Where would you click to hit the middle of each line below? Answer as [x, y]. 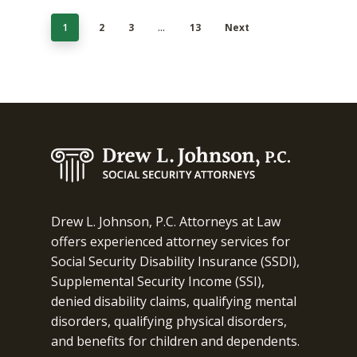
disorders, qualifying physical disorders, [169, 322]
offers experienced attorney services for [171, 242]
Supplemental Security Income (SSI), [158, 282]
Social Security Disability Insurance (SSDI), [175, 262]
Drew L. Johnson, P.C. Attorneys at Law [166, 222]
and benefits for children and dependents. [175, 341]
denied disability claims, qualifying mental [174, 302]
